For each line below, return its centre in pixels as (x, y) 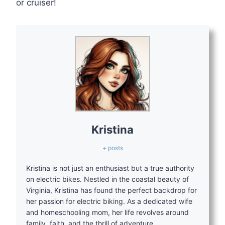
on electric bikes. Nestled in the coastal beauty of (107, 179)
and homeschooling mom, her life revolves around (107, 212)
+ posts (113, 148)
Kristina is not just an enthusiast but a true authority (110, 168)
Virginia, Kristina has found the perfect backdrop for (111, 190)
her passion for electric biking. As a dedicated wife (109, 201)
